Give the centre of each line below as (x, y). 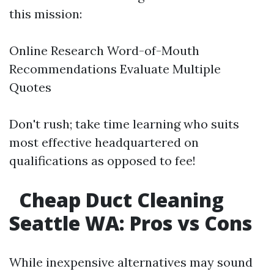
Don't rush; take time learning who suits (124, 124)
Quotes (30, 87)
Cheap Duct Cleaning (119, 200)
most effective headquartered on (104, 143)
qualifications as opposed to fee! (102, 161)
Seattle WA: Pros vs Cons (131, 223)
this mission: (46, 14)
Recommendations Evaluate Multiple (115, 69)
